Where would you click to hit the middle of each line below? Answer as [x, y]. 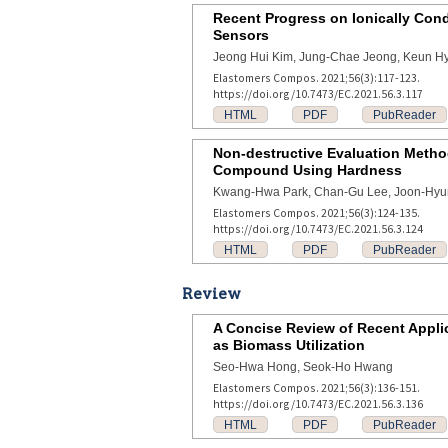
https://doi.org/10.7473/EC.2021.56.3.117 [318, 93]
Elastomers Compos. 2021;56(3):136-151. [316, 387]
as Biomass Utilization [289, 345]
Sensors [241, 35]
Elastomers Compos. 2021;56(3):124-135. [316, 212]
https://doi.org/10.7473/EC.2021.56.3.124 [318, 228]
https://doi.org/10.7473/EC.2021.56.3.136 [318, 403]
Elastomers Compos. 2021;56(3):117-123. [316, 77]
